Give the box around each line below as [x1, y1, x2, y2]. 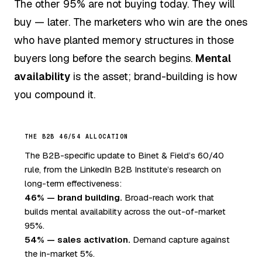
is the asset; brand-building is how [70, 69, 237, 83]
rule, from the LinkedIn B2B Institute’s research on [25, 164, 221, 175]
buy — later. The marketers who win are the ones [14, 15, 247, 29]
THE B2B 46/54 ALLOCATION [25, 133, 129, 141]
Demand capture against [130, 234, 230, 246]
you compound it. [14, 87, 95, 101]
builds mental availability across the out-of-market [25, 206, 226, 218]
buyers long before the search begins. [14, 51, 195, 65]
